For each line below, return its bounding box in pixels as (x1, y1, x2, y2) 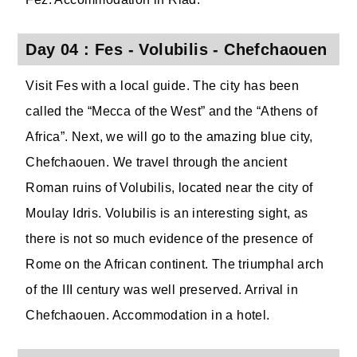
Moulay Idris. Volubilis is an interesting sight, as (25, 206, 308, 220)
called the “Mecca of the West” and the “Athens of (25, 104, 318, 118)
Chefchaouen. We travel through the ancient (25, 155, 288, 169)
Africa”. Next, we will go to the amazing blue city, (25, 130, 313, 143)
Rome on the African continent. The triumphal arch (25, 257, 324, 271)
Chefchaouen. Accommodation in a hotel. (25, 308, 270, 322)
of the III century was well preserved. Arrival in (25, 283, 299, 296)
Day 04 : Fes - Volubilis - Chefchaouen (25, 41, 328, 58)
